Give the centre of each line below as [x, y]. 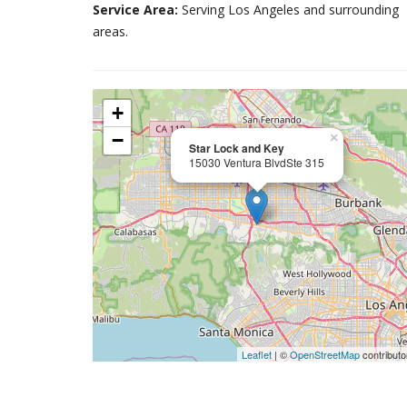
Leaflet [257, 354]
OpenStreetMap [325, 354]
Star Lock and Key [237, 148]
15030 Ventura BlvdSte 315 [257, 162]
